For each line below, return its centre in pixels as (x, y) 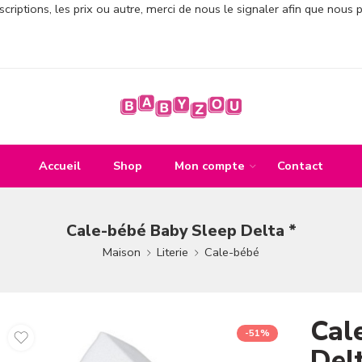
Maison (122, 252)
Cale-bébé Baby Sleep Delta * (181, 230)
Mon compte (210, 165)
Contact (300, 165)
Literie (173, 252)
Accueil (60, 165)
